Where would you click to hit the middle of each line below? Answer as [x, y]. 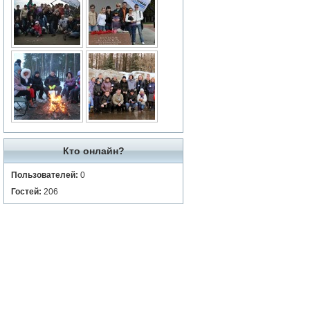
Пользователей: [45, 175]
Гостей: [26, 192]
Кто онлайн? [93, 151]
